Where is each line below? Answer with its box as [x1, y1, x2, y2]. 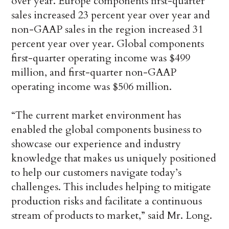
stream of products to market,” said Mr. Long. [11, 209, 213, 223]
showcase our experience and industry [11, 137, 181, 151]
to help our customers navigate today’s [11, 166, 182, 180]
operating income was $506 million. [11, 80, 172, 94]
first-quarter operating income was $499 [11, 51, 191, 65]
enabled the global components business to [11, 123, 202, 137]
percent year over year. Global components [11, 37, 204, 51]
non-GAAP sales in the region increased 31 [11, 22, 203, 37]
